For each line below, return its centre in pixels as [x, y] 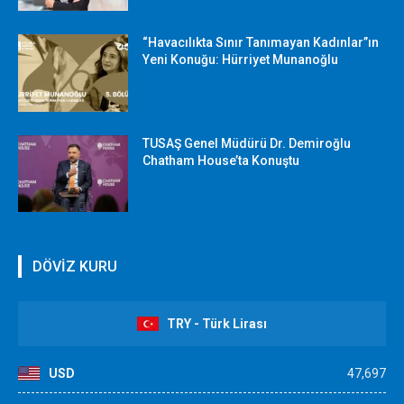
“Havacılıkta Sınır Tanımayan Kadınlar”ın [261, 43]
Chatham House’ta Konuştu [221, 160]
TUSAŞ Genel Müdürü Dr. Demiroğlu [247, 143]
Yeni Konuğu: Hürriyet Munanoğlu [241, 60]
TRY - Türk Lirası [217, 324]
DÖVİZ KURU [75, 267]
